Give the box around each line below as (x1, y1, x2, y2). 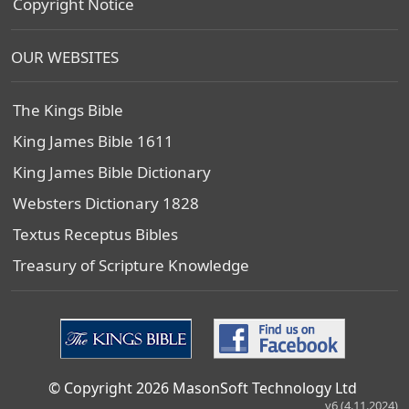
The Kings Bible (13, 100, 123, 121)
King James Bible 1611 (13, 131, 173, 152)
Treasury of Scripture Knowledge (13, 255, 249, 276)
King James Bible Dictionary (13, 162, 211, 183)
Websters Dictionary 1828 (13, 193, 199, 214)
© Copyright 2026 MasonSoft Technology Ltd (48, 378, 357, 398)
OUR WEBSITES (11, 47, 119, 68)
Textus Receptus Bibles (13, 224, 178, 245)
